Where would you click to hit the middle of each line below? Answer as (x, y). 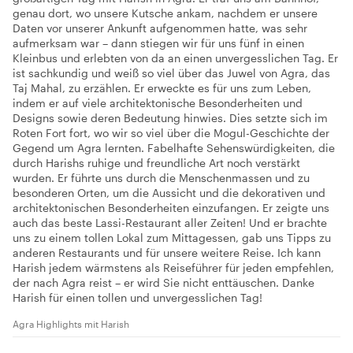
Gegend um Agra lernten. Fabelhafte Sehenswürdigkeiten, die (174, 147)
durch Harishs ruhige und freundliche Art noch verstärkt (156, 162)
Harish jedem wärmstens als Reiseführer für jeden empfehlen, (173, 267)
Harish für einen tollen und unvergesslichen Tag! (137, 297)
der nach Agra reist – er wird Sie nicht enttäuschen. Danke (163, 282)
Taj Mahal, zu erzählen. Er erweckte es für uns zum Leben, (162, 87)
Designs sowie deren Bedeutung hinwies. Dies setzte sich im (170, 117)
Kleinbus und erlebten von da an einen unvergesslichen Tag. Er (175, 58)
